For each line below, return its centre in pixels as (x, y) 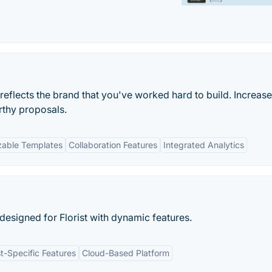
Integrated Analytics (204, 145)
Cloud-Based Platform (126, 253)
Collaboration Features (113, 145)
